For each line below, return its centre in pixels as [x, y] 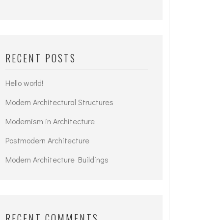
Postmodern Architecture [47, 140]
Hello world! [25, 83]
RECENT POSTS [41, 58]
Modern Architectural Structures [59, 102]
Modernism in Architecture [50, 121]
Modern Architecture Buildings [57, 159]
